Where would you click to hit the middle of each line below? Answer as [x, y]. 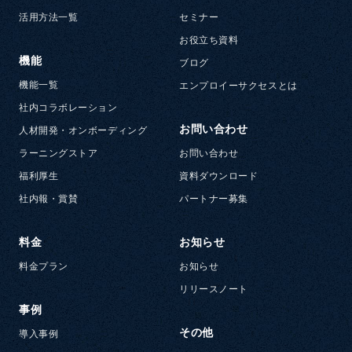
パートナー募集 [214, 199]
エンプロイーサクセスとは [238, 86]
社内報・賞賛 [49, 199]
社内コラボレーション [68, 108]
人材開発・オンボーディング [83, 131]
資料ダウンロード [219, 176]
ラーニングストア [59, 154]
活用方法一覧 [49, 18]
